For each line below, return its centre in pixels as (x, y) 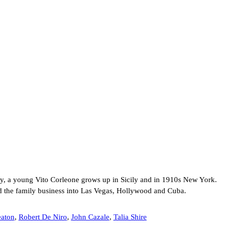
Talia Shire (130, 217)
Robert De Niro (43, 217)
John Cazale (90, 217)
